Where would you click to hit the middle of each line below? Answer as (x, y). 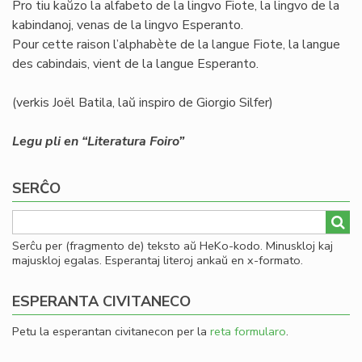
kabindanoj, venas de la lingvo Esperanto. (128, 25)
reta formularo (248, 331)
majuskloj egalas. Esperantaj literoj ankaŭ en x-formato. (158, 260)
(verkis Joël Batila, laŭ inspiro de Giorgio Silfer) (143, 103)
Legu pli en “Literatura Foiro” (98, 141)
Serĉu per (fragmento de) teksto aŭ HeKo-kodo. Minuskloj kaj (173, 246)
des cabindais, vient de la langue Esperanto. (135, 64)
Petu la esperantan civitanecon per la (111, 331)
